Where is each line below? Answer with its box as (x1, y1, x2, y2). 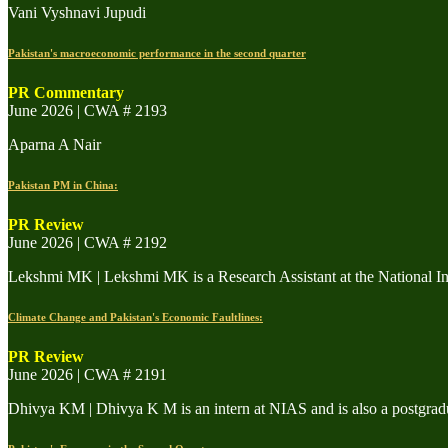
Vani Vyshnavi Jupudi (8, 3, 146, 21)
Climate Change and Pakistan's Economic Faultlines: (8, 310, 263, 323)
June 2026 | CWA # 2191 (8, 365, 167, 383)
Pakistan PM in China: (8, 178, 118, 191)
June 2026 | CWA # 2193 (8, 101, 167, 119)
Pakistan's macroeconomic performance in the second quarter (8, 46, 306, 59)
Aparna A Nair (8, 135, 101, 153)
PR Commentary (8, 83, 124, 101)
